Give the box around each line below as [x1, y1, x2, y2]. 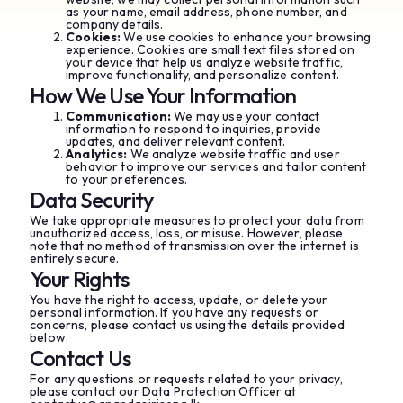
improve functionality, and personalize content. [66, 67, 339, 83]
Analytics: [66, 146, 128, 162]
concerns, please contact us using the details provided [30, 317, 345, 333]
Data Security [30, 186, 153, 213]
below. [30, 329, 69, 345]
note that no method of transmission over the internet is [30, 237, 360, 254]
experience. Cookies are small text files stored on [66, 41, 355, 58]
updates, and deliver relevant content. [66, 133, 286, 149]
